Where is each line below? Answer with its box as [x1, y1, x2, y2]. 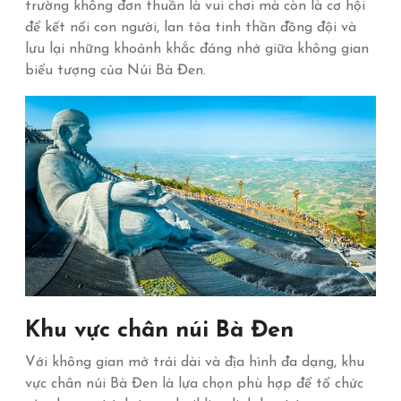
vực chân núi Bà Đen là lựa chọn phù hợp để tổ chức [25, 377, 363, 391]
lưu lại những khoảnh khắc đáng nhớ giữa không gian [25, 42, 369, 56]
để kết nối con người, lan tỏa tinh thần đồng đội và [25, 21, 356, 35]
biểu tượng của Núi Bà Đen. [25, 64, 206, 78]
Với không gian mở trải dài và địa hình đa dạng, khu [25, 355, 364, 370]
